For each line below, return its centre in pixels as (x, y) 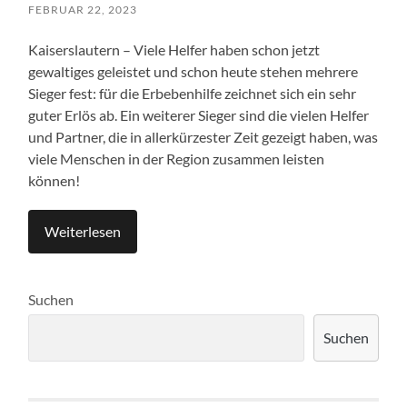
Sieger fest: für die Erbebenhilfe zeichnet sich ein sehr (193, 93)
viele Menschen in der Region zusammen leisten (177, 158)
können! (55, 180)
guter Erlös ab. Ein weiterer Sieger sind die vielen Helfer (199, 114)
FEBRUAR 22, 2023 (83, 9)
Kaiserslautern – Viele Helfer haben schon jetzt (174, 49)
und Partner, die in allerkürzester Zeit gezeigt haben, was (203, 136)
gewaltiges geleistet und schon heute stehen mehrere (194, 71)
